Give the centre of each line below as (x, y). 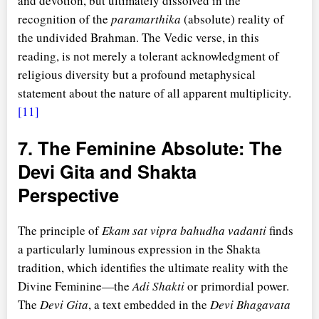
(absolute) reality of (232, 19)
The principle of (60, 231)
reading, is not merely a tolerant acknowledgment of (148, 56)
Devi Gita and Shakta (107, 172)
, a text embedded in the (149, 305)
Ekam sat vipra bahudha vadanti (184, 231)
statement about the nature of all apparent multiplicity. (155, 93)
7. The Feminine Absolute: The (150, 148)
